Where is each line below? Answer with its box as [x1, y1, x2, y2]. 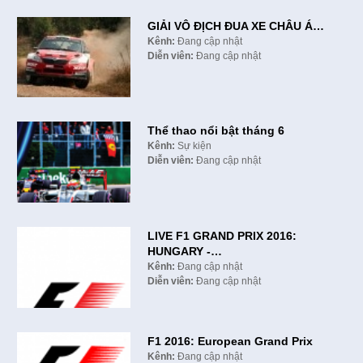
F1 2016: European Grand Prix [147, 334, 313, 348]
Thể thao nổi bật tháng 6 [147, 124, 284, 138]
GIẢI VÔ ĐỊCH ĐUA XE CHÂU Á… [147, 19, 324, 32]
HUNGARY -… [147, 245, 222, 258]
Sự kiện [174, 140, 211, 152]
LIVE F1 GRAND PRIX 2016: [147, 229, 297, 243]
